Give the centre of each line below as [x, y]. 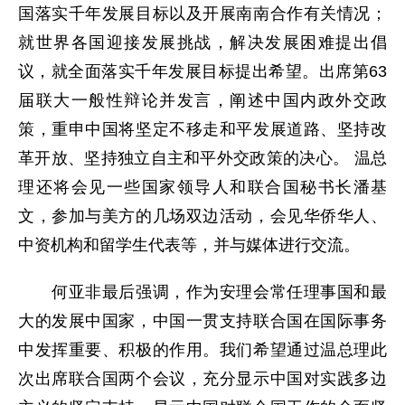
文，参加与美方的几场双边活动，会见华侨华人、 [202, 216]
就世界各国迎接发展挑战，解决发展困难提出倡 [202, 42]
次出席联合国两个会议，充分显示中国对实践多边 [202, 379]
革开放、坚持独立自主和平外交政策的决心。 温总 [202, 158]
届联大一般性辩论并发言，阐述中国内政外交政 [202, 100]
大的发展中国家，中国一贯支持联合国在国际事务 [202, 321]
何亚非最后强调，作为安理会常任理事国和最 [202, 292]
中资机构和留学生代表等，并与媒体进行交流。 [189, 245]
